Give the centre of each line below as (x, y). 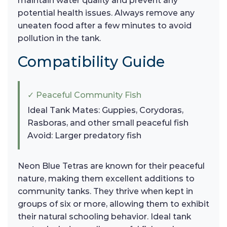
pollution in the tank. (59, 39)
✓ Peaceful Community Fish (84, 95)
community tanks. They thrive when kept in (105, 192)
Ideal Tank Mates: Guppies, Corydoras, (105, 110)
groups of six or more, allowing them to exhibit (113, 204)
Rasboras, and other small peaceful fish (108, 123)
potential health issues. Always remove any (106, 13)
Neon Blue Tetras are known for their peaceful (111, 166)
